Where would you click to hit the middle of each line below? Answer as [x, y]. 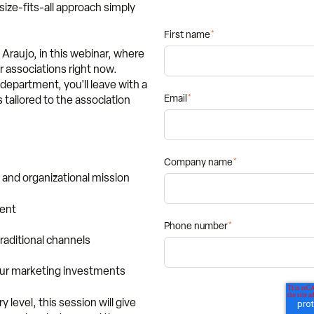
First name [187, 35]
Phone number [196, 226]
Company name [198, 163]
